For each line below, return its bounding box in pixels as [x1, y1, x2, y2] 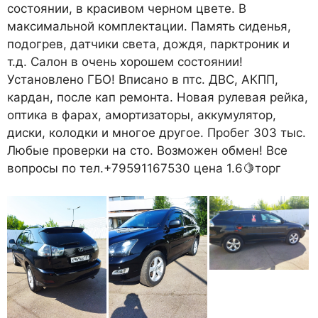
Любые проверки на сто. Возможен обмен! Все [7, 143, 287, 158]
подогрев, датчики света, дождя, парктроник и [7, 37, 290, 52]
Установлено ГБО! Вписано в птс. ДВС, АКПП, [7, 72, 278, 87]
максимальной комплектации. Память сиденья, [7, 19, 291, 34]
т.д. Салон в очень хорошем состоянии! [7, 55, 243, 70]
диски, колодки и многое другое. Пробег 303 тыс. [7, 126, 306, 141]
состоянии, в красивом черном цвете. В [7, 1, 246, 16]
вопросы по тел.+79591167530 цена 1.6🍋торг [7, 161, 281, 176]
